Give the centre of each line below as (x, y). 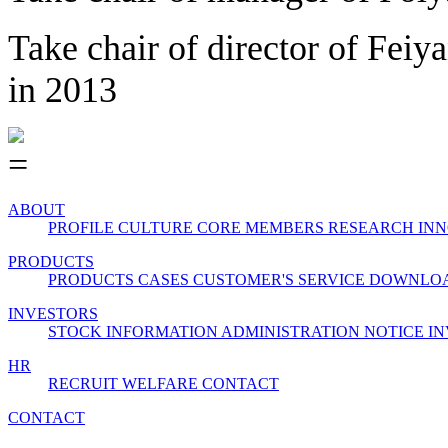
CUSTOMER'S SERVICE (281, 280)
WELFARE (162, 384)
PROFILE (83, 228)
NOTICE (396, 332)
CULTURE (157, 228)
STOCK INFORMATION (134, 332)
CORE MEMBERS (262, 228)
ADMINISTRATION (292, 332)
